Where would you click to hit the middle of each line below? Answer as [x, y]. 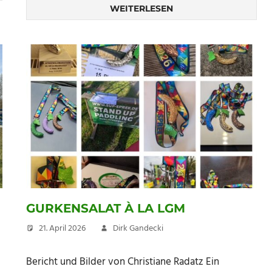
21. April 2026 [62, 229]
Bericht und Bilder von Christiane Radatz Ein [123, 262]
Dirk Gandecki [138, 229]
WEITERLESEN [141, 8]
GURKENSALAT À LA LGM [106, 209]
